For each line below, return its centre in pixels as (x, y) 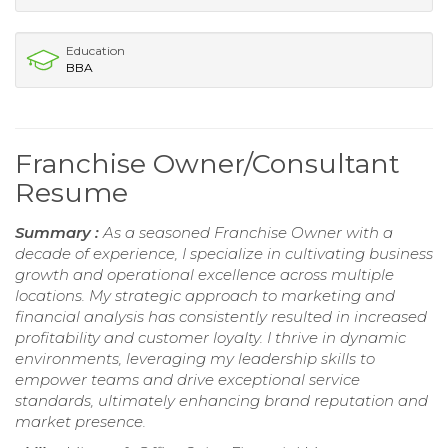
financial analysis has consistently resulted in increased (221, 316)
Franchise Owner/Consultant (207, 163)
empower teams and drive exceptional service (187, 379)
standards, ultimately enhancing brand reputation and (221, 400)
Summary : (59, 232)
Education (95, 50)
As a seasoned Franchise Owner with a (248, 232)
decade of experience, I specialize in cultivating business (224, 253)
